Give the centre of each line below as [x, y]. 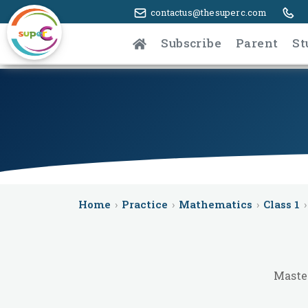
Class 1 [282, 204]
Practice [145, 204]
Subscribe [191, 43]
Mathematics [216, 204]
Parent [257, 43]
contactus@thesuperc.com [209, 12]
